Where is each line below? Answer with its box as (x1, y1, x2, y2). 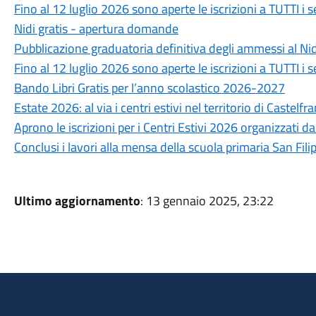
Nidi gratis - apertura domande (13, 19, 178, 38)
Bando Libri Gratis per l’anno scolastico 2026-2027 (13, 78, 285, 97)
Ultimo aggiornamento (13, 191, 140, 210)
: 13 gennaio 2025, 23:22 (140, 191, 274, 210)
